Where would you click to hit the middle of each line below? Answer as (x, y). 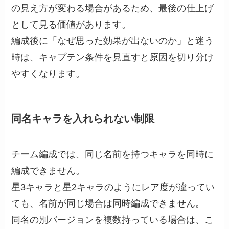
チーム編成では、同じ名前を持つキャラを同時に (113, 154)
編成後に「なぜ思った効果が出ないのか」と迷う (113, 41)
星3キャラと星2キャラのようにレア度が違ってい (113, 187)
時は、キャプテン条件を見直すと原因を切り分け (113, 58)
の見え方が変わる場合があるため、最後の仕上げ (113, 8)
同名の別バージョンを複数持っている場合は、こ (113, 220)
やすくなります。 (48, 74)
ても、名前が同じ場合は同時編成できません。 (108, 203)
